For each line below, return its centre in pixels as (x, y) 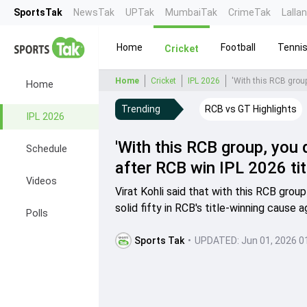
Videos (41, 181)
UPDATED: (217, 241)
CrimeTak (249, 12)
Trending (141, 109)
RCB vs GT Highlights (251, 109)
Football (238, 47)
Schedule (47, 149)
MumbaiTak (191, 12)
